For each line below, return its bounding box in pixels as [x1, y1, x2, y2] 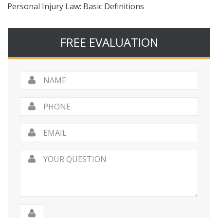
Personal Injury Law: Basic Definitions [7, 1, 144, 12]
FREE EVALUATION [60, 34, 158, 51]
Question [19, 162, 53, 173]
